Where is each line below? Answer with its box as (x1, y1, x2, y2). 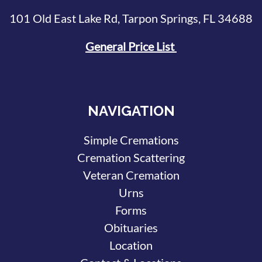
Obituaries (104, 220, 158, 235)
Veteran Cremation (82, 168, 180, 182)
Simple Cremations (83, 133, 179, 147)
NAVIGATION (87, 102, 175, 120)
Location (109, 238, 153, 253)
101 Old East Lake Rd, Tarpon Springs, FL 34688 (9, 11, 253, 25)
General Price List (85, 39, 177, 53)
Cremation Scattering (77, 150, 185, 165)
